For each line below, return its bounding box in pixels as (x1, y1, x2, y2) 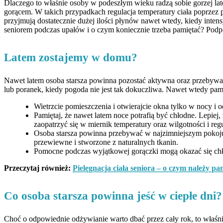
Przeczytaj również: (4, 164, 73, 173)
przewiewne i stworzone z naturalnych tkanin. (34, 138, 178, 147)
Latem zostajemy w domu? (4, 51, 137, 64)
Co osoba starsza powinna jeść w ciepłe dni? (4, 190, 222, 203)
